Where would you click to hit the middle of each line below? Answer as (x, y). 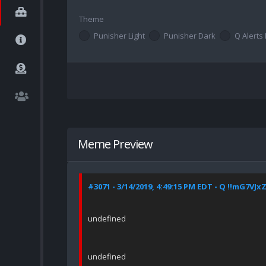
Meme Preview (115, 144)
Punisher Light (119, 36)
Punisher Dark (190, 36)
